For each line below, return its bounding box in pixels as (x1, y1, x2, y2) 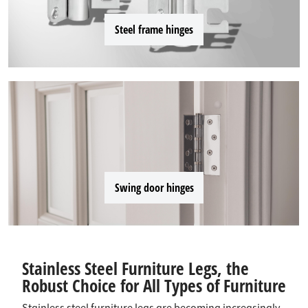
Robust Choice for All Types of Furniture (22, 274, 286, 298)
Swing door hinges (114, 180, 194, 196)
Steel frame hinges (115, 22, 193, 38)
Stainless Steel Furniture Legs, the (22, 256, 249, 280)
